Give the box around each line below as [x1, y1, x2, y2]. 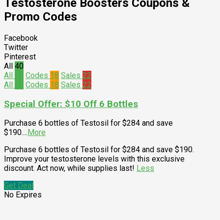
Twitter [4, 42, 28, 52]
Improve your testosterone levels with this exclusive [4, 154, 185, 164]
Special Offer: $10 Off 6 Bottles [4, 98, 138, 110]
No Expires [4, 190, 42, 200]
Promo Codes [4, 9, 77, 24]
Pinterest [4, 52, 36, 61]
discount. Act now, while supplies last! [4, 164, 137, 173]
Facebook [4, 33, 38, 43]
